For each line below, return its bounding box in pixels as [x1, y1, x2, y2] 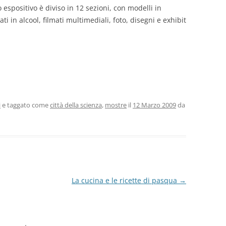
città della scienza [50, 100, 102, 109]
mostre [105, 100, 127, 109]
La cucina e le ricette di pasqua [71, 176, 179, 185]
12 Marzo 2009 [133, 100, 176, 109]
